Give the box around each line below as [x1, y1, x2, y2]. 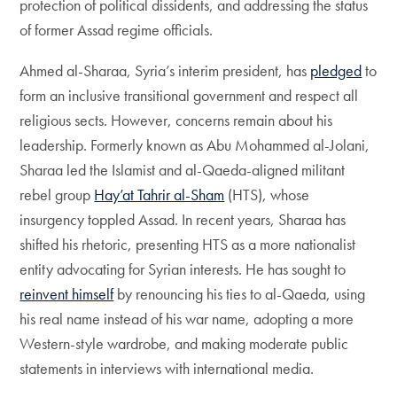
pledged [310, 60, 362, 81]
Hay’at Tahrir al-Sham [94, 184, 225, 205]
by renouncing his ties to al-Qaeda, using [113, 284, 366, 304]
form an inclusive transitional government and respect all [19, 85, 359, 105]
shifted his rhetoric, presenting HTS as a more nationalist [19, 234, 356, 254]
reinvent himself [19, 284, 114, 304]
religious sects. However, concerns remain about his [19, 110, 333, 130]
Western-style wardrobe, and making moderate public [19, 333, 349, 354]
